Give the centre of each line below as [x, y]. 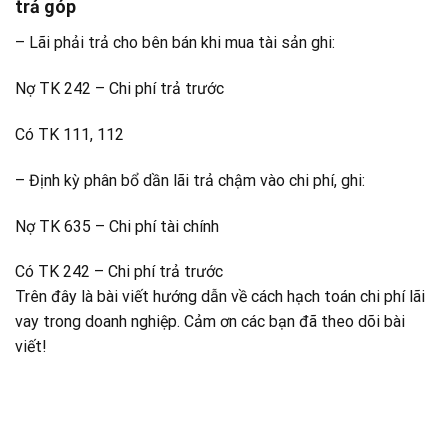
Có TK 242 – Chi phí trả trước [119, 272]
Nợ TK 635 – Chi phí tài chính [117, 226]
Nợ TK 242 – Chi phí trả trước [119, 89]
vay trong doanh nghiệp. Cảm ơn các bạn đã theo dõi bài [210, 322]
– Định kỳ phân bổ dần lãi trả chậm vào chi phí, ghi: [190, 180]
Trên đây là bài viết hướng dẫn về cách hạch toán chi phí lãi [220, 297]
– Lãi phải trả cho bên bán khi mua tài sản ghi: [175, 43]
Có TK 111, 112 [69, 134]
